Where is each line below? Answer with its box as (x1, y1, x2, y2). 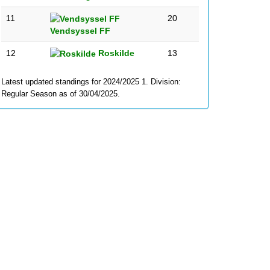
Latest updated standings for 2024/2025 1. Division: (1, 77, 181, 86)
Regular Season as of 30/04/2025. (1, 89, 120, 98)
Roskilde (96, 48, 134, 58)
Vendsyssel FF (50, 26, 110, 36)
